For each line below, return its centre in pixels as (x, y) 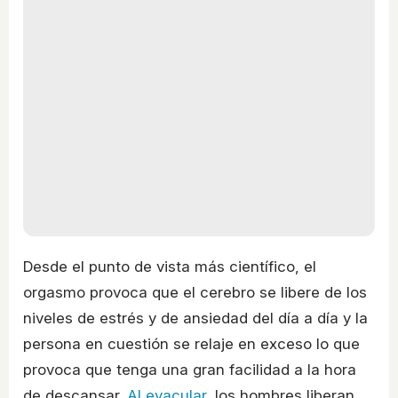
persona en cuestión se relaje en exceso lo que (191, 343)
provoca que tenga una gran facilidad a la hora (190, 369)
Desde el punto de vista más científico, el (170, 266)
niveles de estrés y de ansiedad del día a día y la (195, 318)
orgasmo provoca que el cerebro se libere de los (195, 292)
